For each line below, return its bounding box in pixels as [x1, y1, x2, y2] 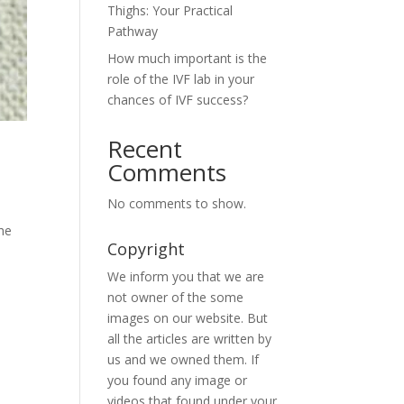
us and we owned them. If [107, 351, 260, 368]
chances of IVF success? [107, 91, 249, 108]
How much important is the [107, 50, 268, 67]
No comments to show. [107, 195, 247, 212]
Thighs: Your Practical [107, 2, 234, 19]
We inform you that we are [107, 268, 265, 285]
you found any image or [107, 372, 248, 389]
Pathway [107, 23, 159, 40]
